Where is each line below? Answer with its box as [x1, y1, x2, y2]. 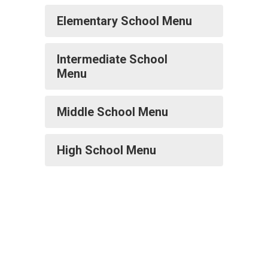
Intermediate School [57, 52, 167, 66]
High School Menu [57, 143, 156, 157]
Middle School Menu [57, 105, 168, 119]
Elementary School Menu [57, 14, 192, 28]
